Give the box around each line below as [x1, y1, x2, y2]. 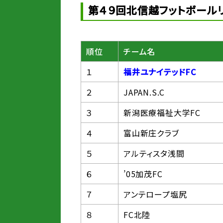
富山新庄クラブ [123, 127, 179, 139]
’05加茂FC [123, 168, 163, 180]
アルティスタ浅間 [123, 147, 185, 159]
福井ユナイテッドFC [123, 66, 196, 78]
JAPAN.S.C [123, 86, 165, 98]
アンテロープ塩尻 [123, 188, 187, 200]
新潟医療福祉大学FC [123, 107, 201, 118]
